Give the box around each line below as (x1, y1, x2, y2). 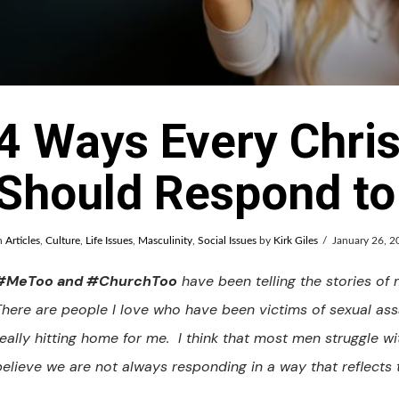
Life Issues (85, 235, 133, 247)
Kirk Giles (273, 235, 318, 247)
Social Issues (197, 235, 256, 247)
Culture (45, 235, 80, 247)
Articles (4, 235, 40, 247)
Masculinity (137, 235, 192, 247)
